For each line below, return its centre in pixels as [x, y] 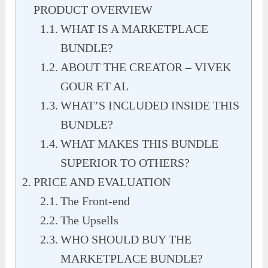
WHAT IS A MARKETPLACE [135, 29]
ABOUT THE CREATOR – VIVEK [146, 67]
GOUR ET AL [95, 86]
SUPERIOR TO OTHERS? [125, 163]
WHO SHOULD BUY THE [126, 240]
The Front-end [95, 201]
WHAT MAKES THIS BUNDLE [140, 144]
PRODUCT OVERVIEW [93, 10]
